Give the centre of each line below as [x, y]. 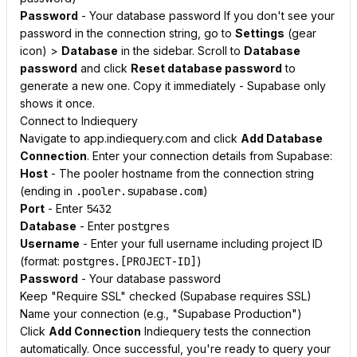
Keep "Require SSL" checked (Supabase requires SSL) [166, 296]
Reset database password [206, 68]
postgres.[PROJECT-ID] [130, 261]
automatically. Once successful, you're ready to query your [175, 349]
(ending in [48, 191]
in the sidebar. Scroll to [181, 51]
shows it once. [57, 103]
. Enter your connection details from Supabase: [210, 156]
